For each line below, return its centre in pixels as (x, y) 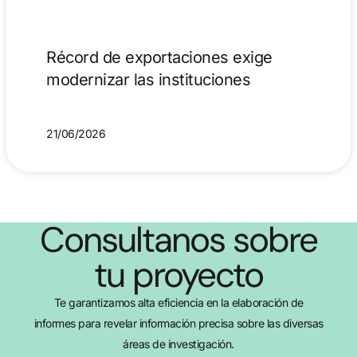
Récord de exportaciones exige (159, 57)
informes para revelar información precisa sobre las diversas (178, 323)
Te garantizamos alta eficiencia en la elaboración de (178, 302)
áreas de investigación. (178, 343)
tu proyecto (178, 275)
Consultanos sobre (178, 239)
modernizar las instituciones (148, 79)
